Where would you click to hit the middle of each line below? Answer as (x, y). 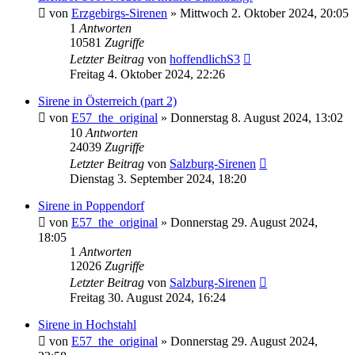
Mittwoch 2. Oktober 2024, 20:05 (264, 13)
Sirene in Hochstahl (87, 324)
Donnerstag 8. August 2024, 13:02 (257, 117)
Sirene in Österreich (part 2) (107, 101)
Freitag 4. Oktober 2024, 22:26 (147, 74)
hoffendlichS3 (205, 59)
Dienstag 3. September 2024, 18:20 (158, 178)
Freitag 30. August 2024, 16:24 (148, 297)
